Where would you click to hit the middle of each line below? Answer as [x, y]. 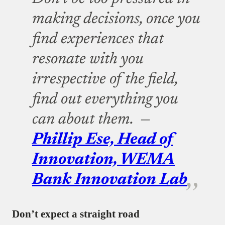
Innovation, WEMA [103, 160]
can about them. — [91, 120]
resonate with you [88, 60]
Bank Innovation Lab [110, 180]
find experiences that [98, 39]
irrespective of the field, [105, 80]
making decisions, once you [116, 19]
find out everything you [105, 100]
